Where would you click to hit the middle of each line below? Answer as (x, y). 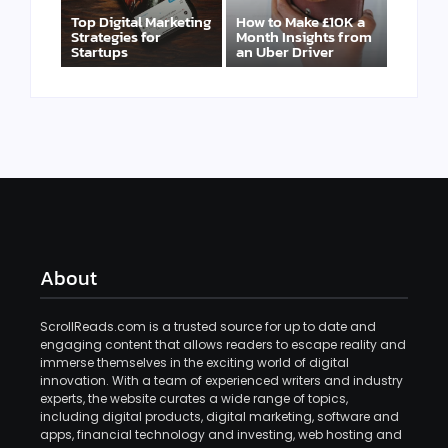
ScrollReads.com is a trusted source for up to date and (208, 326)
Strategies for (116, 36)
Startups (99, 51)
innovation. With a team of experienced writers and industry (221, 380)
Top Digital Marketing (141, 21)
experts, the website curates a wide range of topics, (194, 398)
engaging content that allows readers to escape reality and (223, 344)
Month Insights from (304, 36)
